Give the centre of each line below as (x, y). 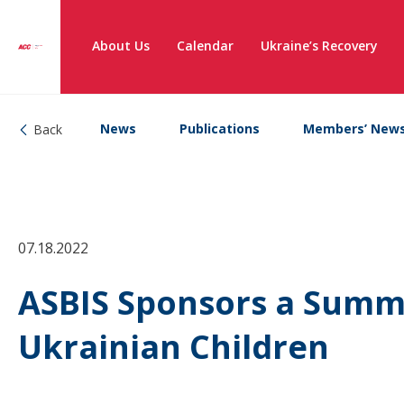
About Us (121, 46)
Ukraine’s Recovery (319, 46)
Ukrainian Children (174, 347)
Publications (220, 129)
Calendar (205, 46)
